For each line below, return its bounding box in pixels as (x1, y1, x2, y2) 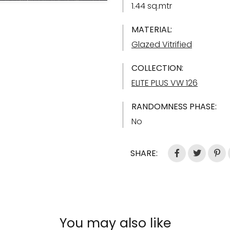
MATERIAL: (131, 24, 172, 35)
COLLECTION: (131, 62, 183, 74)
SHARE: (130, 147, 158, 159)
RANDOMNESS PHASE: (131, 101, 217, 112)
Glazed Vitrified (131, 39, 192, 50)
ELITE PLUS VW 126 (131, 77, 198, 89)
